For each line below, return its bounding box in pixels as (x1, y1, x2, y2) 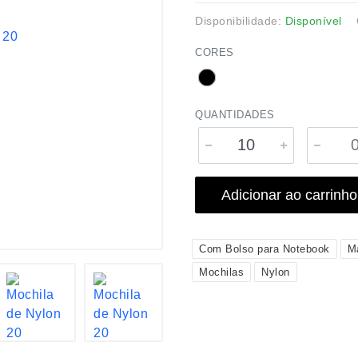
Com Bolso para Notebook (199, 243, 330, 255)
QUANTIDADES (195, 109, 275, 121)
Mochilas (199, 266, 244, 278)
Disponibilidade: (195, 14, 285, 27)
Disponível (284, 14, 342, 27)
